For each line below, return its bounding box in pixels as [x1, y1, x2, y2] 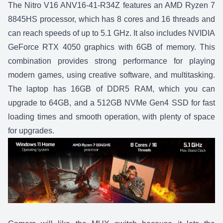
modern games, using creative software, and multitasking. [8, 70, 215, 79]
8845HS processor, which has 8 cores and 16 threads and [8, 14, 215, 23]
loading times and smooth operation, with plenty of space [8, 112, 215, 121]
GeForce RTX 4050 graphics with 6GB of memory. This [8, 42, 215, 51]
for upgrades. [8, 126, 54, 135]
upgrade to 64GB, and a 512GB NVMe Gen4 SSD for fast [8, 98, 215, 107]
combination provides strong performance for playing [8, 56, 215, 65]
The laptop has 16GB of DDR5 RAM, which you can [8, 84, 215, 93]
